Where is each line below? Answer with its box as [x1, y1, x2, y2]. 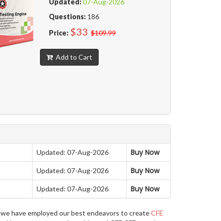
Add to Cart [52, 53, 92, 62]
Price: [49, 29, 69, 37]
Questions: [49, 12, 86, 21]
